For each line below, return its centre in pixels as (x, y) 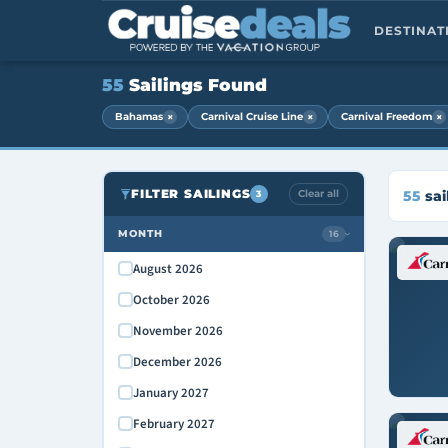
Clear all (318, 193)
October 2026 (171, 299)
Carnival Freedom (386, 116)
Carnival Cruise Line (252, 116)
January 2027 (170, 392)
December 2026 (177, 361)
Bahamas (139, 116)
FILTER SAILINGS (191, 193)
